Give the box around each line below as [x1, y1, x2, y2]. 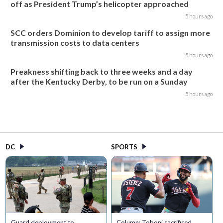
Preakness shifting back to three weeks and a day [10, 67, 193, 77]
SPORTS [111, 143, 137, 151]
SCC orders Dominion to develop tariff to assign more [10, 28, 211, 38]
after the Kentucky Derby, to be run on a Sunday [10, 77, 188, 87]
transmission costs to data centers [10, 38, 140, 48]
